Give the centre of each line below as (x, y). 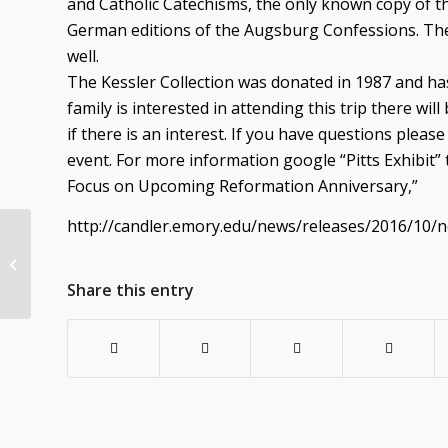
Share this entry (130, 290)
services (60, 274)
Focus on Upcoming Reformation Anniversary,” (242, 186)
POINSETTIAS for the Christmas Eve (140, 253)
